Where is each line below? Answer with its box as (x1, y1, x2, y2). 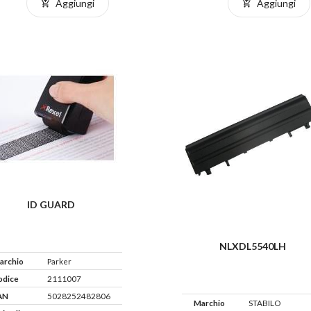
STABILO (248, 298, 280, 308)
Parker (47, 256, 72, 267)
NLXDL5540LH (219, 240, 286, 253)
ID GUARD (27, 199, 76, 211)
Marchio (193, 298, 225, 308)
